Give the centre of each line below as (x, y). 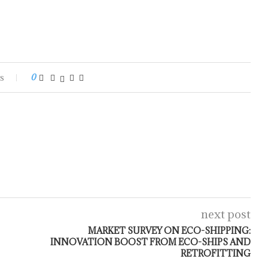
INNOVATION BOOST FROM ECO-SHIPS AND (150, 242)
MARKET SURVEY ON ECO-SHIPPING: (169, 231)
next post (226, 214)
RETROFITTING (215, 253)
